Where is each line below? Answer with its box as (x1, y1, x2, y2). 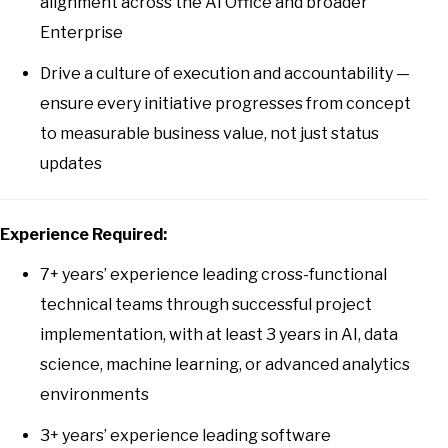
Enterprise (40, 23, 123, 43)
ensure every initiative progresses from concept (40, 93, 411, 113)
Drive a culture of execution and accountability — (40, 63, 410, 83)
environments (40, 384, 149, 404)
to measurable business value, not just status (40, 123, 379, 143)
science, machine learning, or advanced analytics (40, 354, 410, 374)
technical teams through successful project (40, 294, 372, 314)
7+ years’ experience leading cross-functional (40, 264, 387, 284)
